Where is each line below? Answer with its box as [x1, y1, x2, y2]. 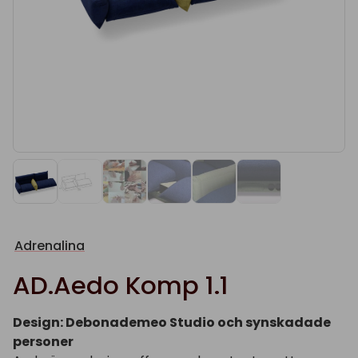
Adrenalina [14, 237, 85, 255]
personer [13, 332, 74, 351]
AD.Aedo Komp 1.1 [13, 268, 229, 303]
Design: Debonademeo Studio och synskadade [13, 313, 331, 332]
